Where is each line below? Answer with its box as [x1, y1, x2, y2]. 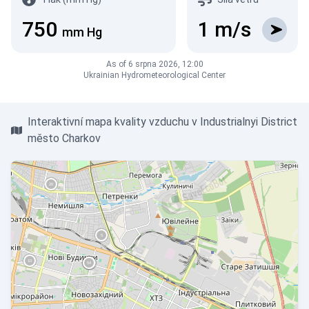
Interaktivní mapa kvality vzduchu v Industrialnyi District [27, 115, 297, 128]
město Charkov [27, 132, 101, 145]
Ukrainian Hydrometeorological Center [83, 70, 226, 80]
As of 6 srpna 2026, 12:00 [106, 59, 203, 69]
